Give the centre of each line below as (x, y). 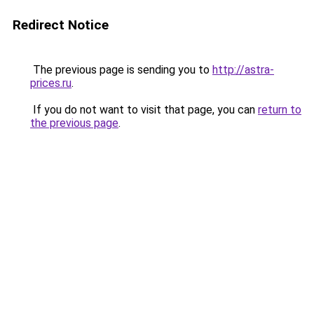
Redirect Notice (61, 25)
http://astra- (243, 70)
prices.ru (51, 83)
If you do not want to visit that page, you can (144, 110)
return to (280, 110)
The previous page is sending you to (121, 70)
